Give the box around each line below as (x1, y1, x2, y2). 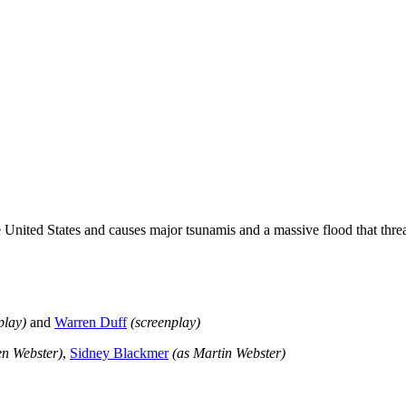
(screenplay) (130, 314, 200, 330)
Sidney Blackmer (70, 344, 169, 361)
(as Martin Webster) (172, 344, 285, 361)
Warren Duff (54, 314, 127, 330)
